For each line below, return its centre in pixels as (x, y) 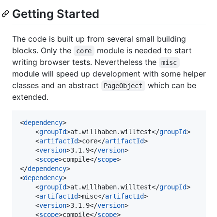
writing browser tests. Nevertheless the (85, 62)
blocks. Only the (43, 51)
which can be (172, 85)
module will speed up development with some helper (109, 74)
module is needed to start (144, 51)
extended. (30, 97)
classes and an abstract (57, 85)
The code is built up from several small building (99, 39)
